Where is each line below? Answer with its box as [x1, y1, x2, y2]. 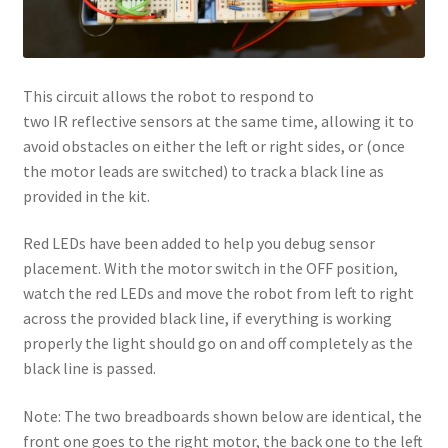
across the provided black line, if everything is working [22, 308, 392, 329]
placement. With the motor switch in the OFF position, [22, 258, 398, 279]
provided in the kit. [22, 185, 150, 206]
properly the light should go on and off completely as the [22, 333, 413, 354]
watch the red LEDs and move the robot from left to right [22, 283, 414, 304]
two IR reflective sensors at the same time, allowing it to [22, 110, 414, 131]
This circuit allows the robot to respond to [22, 85, 314, 106]
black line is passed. [22, 358, 156, 379]
